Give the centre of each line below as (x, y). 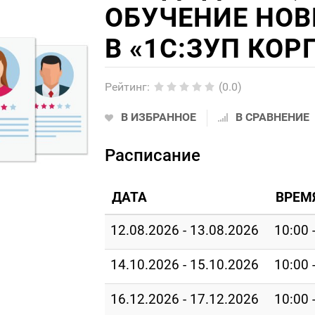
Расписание (152, 155)
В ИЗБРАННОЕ (158, 117)
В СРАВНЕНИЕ (272, 117)
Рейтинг (126, 87)
